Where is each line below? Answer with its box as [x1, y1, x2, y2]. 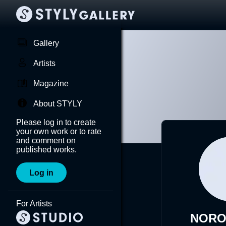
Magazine [33, 79, 69, 88]
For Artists [16, 199, 52, 208]
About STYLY [33, 99, 82, 108]
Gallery [33, 39, 59, 47]
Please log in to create [16, 118, 96, 127]
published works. [16, 145, 77, 154]
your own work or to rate [16, 127, 101, 136]
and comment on [16, 136, 76, 145]
